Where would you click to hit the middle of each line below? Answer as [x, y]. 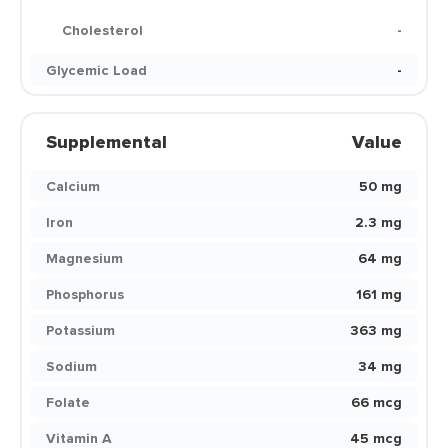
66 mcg [376, 402]
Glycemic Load [96, 70]
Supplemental [106, 142]
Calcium [73, 186]
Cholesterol [102, 30]
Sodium [71, 366]
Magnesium [84, 258]
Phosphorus [85, 294]
